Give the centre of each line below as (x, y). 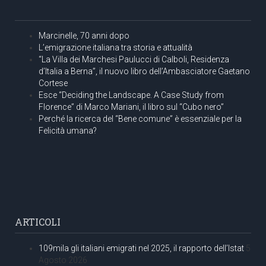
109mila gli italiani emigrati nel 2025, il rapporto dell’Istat (141, 248)
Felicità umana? (68, 130)
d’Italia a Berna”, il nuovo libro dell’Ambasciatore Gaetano (144, 71)
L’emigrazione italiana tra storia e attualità (115, 47)
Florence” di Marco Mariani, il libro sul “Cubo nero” (131, 107)
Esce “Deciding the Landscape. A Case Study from (131, 95)
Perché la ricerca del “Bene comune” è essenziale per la (140, 118)
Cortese (53, 83)
